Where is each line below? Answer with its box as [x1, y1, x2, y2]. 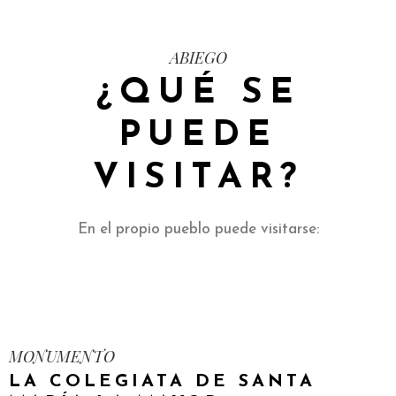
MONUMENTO [9, 346, 115, 367]
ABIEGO [169, 47, 227, 68]
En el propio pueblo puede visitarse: [77, 222, 319, 237]
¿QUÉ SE [95, 76, 301, 111]
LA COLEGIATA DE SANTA [9, 373, 316, 391]
